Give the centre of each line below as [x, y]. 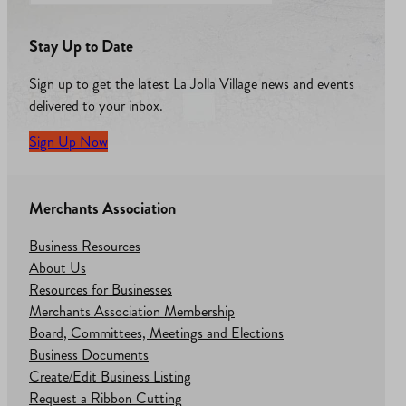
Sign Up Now [68, 142]
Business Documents [89, 355]
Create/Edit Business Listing [110, 377]
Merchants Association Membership [132, 312]
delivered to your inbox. [96, 106]
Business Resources [85, 246]
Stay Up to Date [81, 47]
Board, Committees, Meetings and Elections [156, 333]
